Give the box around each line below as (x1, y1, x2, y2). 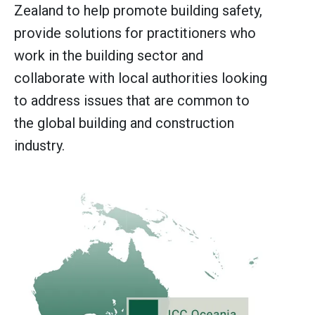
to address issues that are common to (14, 91, 250, 109)
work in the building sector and (14, 46, 203, 64)
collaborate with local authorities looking (14, 69, 267, 86)
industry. (14, 136, 65, 154)
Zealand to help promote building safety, (14, 1, 262, 19)
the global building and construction (14, 114, 234, 131)
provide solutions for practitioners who (14, 24, 256, 41)
